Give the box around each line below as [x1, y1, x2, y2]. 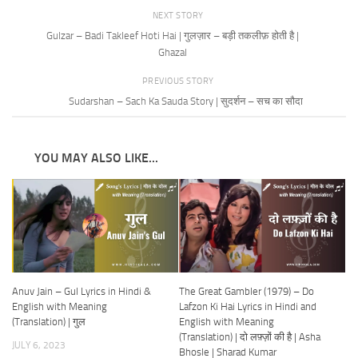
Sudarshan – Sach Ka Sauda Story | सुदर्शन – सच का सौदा [68, 95, 303, 108]
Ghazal [158, 46, 187, 59]
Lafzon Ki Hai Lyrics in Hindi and [179, 300, 316, 312]
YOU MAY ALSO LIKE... [34, 149, 158, 165]
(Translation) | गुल [12, 315, 86, 328]
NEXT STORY [152, 10, 206, 22]
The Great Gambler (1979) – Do [179, 284, 314, 297]
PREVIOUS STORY [141, 76, 217, 87]
